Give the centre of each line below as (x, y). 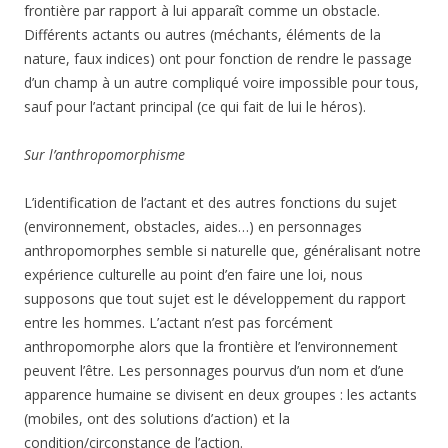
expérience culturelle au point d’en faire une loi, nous (193, 274)
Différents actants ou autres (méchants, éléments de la (202, 34)
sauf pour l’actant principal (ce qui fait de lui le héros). (195, 106)
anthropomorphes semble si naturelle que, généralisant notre (222, 250)
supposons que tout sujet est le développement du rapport (215, 298)
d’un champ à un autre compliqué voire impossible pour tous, (221, 82)
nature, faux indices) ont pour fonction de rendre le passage (218, 58)
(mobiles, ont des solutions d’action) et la (157, 418)
